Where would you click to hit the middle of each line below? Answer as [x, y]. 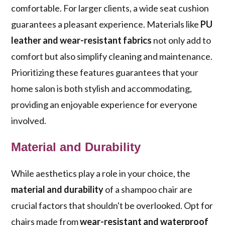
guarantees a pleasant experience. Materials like [106, 24]
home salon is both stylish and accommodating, [102, 89]
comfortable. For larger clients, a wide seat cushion [110, 8]
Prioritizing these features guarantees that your [105, 73]
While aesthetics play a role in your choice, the [101, 174]
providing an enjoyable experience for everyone [104, 105]
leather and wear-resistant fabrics [82, 40]
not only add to [182, 40]
